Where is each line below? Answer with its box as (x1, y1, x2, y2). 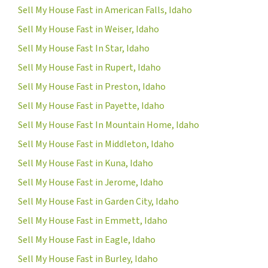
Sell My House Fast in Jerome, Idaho (18, 175, 163, 189)
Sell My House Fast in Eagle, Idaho (18, 233, 156, 246)
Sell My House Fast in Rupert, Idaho (18, 60, 161, 74)
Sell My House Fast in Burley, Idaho (18, 252, 158, 266)
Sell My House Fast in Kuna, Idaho (18, 156, 153, 170)
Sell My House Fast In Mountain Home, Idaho (18, 118, 199, 132)
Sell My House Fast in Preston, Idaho (18, 80, 166, 93)
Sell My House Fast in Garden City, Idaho (18, 194, 179, 208)
